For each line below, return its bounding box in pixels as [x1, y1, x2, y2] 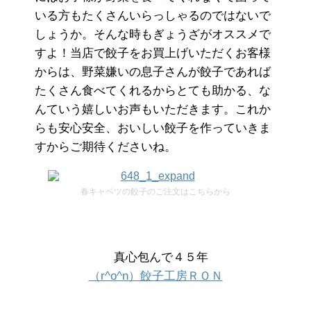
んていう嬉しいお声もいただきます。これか [35, 102, 271, 116]
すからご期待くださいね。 [35, 140, 176, 153]
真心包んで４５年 [103, 250, 208, 264]
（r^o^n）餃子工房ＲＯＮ [88, 269, 223, 283]
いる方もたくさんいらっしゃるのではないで [35, 8, 271, 22]
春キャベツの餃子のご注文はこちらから [81, 186, 230, 196]
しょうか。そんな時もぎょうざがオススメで [35, 27, 271, 41]
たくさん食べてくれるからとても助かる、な [35, 83, 271, 97]
